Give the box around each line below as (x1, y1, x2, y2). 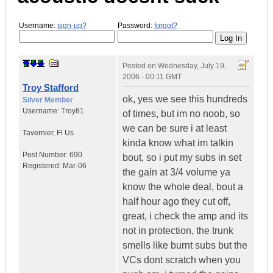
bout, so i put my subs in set (122, 152, 241, 163)
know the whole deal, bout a (122, 182, 243, 193)
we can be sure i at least (122, 123, 227, 134)
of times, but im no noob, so (122, 108, 240, 119)
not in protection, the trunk (122, 225, 233, 236)
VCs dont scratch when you (122, 255, 241, 266)
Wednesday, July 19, (158, 62, 226, 71)
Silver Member (23, 96, 73, 105)
